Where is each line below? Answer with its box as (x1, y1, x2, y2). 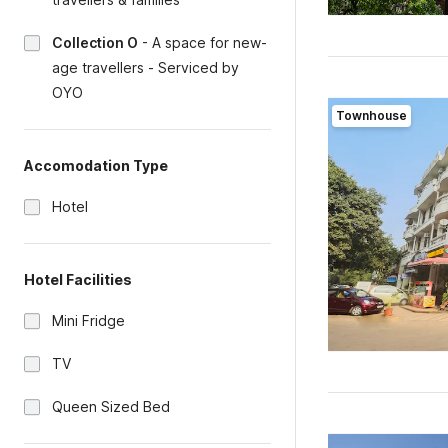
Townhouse (335, 108, 407, 123)
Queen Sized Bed (52, 398, 170, 415)
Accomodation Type (24, 157, 168, 174)
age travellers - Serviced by (52, 59, 239, 76)
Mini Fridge (52, 312, 125, 329)
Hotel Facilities (24, 271, 132, 288)
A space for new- (152, 34, 267, 51)
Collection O (52, 34, 138, 51)
